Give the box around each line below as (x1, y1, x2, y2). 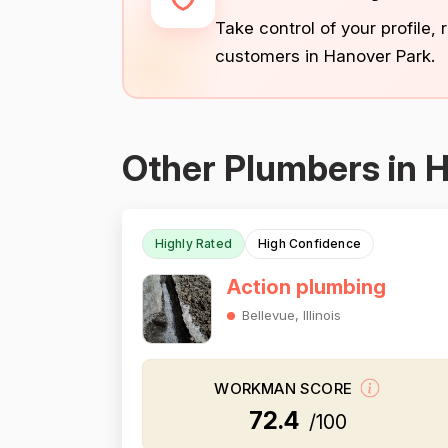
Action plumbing (226, 275, 386, 299)
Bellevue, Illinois (241, 307, 341, 323)
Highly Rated (154, 236, 232, 251)
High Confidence (257, 236, 361, 251)
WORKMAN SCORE (214, 379, 357, 399)
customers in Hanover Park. (215, 45, 435, 66)
